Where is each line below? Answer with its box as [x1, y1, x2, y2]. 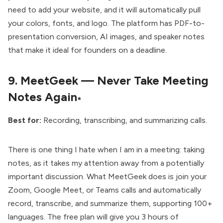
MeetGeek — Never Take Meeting [20, 73, 209, 88]
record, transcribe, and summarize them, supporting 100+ [8, 199, 212, 209]
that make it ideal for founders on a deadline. [8, 45, 167, 55]
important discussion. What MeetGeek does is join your [8, 172, 207, 182]
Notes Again [8, 90, 77, 104]
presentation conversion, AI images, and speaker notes [8, 31, 205, 41]
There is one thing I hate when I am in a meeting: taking [8, 145, 205, 155]
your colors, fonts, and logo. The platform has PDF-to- [8, 18, 205, 28]
